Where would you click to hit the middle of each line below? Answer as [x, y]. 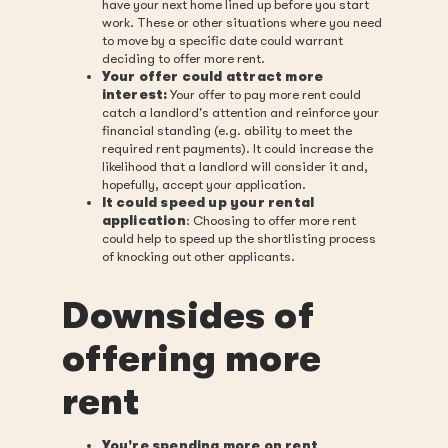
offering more [191, 359]
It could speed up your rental [208, 202]
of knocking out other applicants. [198, 256]
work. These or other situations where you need [241, 22]
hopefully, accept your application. [203, 184]
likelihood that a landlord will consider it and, [234, 166]
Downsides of [187, 316]
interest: [134, 94]
